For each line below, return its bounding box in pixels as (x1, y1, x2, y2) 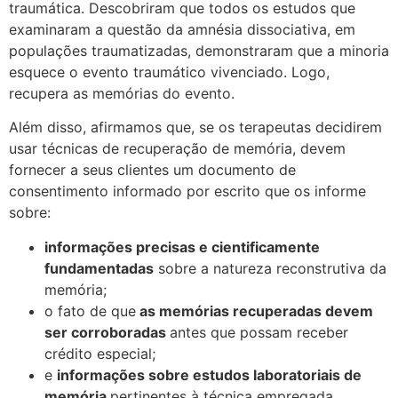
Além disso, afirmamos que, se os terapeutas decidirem (9, 118, 382, 137)
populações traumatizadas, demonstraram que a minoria (9, 42, 389, 60)
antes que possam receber (170, 322, 348, 341)
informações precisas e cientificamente (44, 237, 320, 256)
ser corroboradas (44, 322, 170, 341)
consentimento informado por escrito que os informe (9, 182, 366, 201)
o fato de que (44, 301, 136, 320)
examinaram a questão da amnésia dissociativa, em (9, 20, 355, 39)
